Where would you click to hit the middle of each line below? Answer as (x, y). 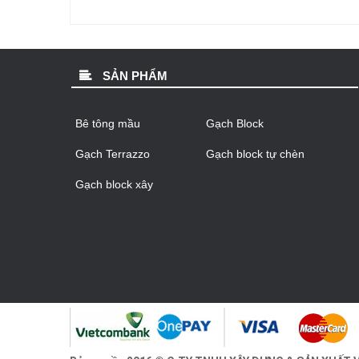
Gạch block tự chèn (255, 154)
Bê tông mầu (108, 124)
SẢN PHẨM (134, 76)
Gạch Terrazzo (113, 154)
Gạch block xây (115, 185)
